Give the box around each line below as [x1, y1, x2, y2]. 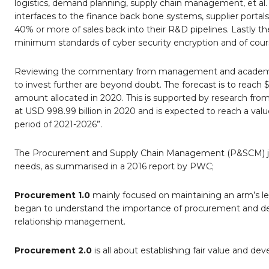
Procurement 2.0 [14, 245, 92, 256]
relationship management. [14, 216, 125, 228]
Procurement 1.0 [14, 190, 90, 201]
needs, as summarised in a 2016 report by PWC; [14, 161, 214, 172]
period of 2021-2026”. [14, 119, 102, 130]
